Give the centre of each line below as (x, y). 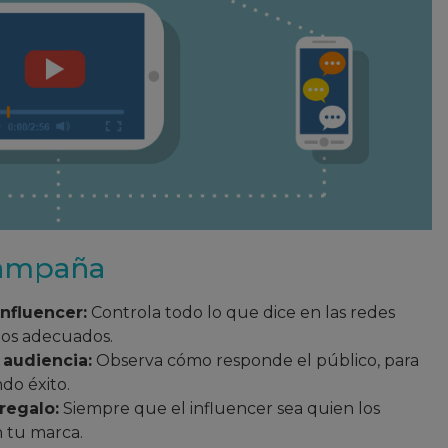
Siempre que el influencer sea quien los (219, 408)
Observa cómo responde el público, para (255, 360)
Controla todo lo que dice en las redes (241, 312)
